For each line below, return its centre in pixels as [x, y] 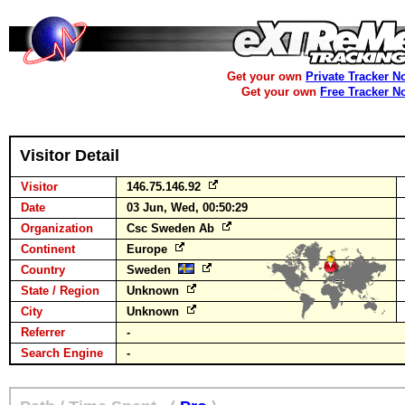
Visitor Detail [70, 155]
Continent [48, 249]
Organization [57, 228]
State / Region [60, 291]
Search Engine [62, 353]
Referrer [43, 332]
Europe [149, 249]
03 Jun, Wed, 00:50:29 [187, 207]
